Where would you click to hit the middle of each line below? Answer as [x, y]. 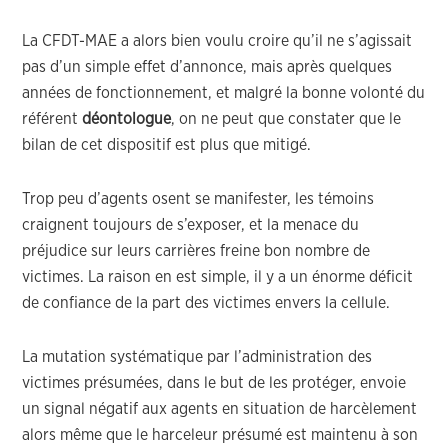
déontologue [127, 119]
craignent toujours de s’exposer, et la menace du [191, 225]
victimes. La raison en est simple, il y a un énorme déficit [218, 277]
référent [52, 119]
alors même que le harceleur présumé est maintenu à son [220, 435]
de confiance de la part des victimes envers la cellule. [206, 303]
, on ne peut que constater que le [286, 119]
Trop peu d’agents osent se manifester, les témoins [198, 199]
